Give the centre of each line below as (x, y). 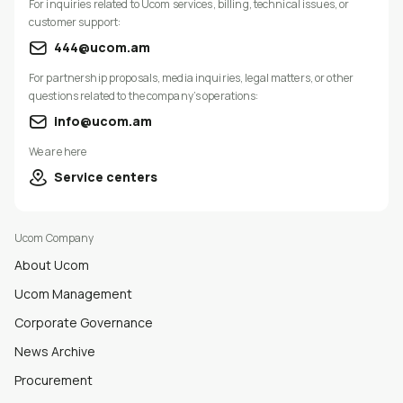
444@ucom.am (102, 47)
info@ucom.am (103, 121)
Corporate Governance (84, 322)
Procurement (54, 380)
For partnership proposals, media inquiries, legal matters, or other (192, 77)
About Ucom (52, 264)
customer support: (75, 22)
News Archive (55, 351)
